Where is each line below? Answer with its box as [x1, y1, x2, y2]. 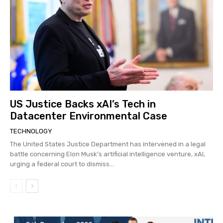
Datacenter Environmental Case [10, 110, 167, 122]
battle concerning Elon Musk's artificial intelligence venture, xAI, [10, 150, 205, 158]
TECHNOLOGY [10, 127, 52, 135]
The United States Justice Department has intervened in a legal [10, 140, 206, 148]
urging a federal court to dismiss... [10, 160, 114, 168]
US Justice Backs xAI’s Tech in [10, 98, 156, 111]
